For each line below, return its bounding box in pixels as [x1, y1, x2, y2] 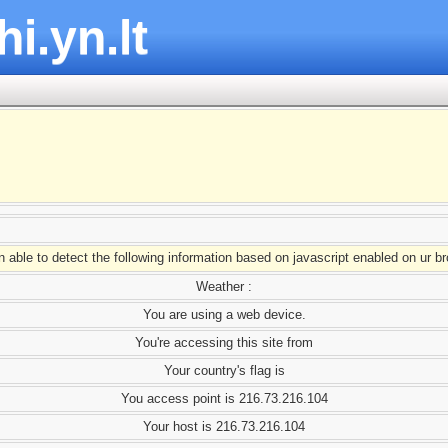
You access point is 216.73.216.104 [120, 390, 328, 406]
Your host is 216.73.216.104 [143, 418, 305, 434]
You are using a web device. [142, 306, 306, 322]
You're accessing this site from [135, 334, 313, 350]
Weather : [196, 278, 252, 294]
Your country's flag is [163, 362, 285, 378]
